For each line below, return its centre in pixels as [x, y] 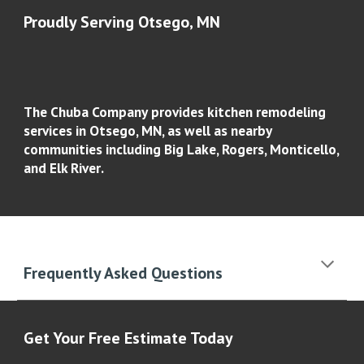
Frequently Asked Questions [123, 273]
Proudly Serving [79, 22]
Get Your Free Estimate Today [130, 338]
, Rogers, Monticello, [278, 149]
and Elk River [63, 168]
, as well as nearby [217, 130]
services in [55, 130]
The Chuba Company [86, 112]
